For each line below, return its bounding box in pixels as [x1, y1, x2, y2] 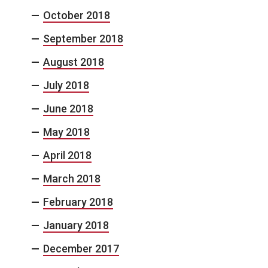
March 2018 [43, 172, 100, 185]
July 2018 [43, 79, 89, 92]
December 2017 [43, 242, 119, 255]
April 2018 [43, 149, 92, 162]
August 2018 [43, 56, 104, 69]
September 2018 [43, 32, 123, 45]
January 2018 [43, 219, 109, 232]
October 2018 [43, 9, 110, 22]
